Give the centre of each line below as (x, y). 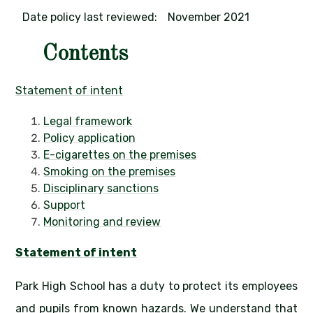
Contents (85, 55)
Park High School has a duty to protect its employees (156, 286)
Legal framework (88, 122)
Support (65, 205)
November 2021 (209, 17)
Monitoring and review (102, 222)
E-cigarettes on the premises (120, 155)
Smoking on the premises (110, 172)
